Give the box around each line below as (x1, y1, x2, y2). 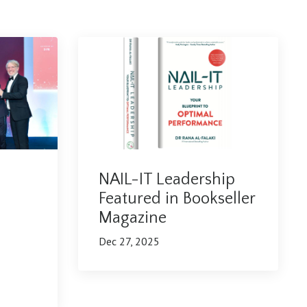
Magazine (98, 209, 167, 228)
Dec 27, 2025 (98, 234, 160, 249)
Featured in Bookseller (98, 190, 255, 208)
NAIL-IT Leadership (98, 171, 235, 189)
